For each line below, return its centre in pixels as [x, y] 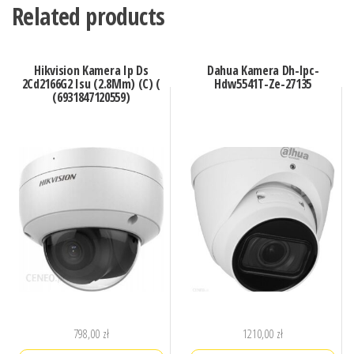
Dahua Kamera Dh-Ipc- [263, 70]
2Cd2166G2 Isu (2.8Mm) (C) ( [91, 83]
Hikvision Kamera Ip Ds [91, 70]
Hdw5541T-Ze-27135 [263, 83]
